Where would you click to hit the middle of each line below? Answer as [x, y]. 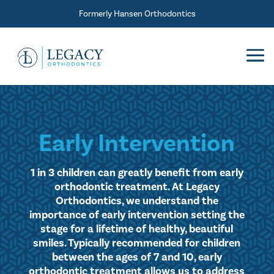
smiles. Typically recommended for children [137, 243]
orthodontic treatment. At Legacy [137, 187]
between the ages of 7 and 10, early [137, 257]
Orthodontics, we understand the [137, 201]
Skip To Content [45, 14]
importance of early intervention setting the [137, 215]
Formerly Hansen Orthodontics [137, 14]
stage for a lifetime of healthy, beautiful [137, 229]
